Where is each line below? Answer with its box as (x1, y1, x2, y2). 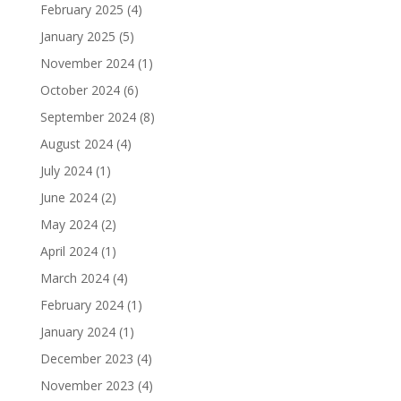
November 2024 (39, 54, 134, 72)
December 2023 (39, 349, 133, 367)
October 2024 (39, 81, 120, 98)
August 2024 (39, 134, 113, 152)
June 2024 (39, 188, 98, 206)
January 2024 (39, 322, 115, 340)
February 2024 (39, 295, 124, 313)
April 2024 (39, 242, 98, 260)
